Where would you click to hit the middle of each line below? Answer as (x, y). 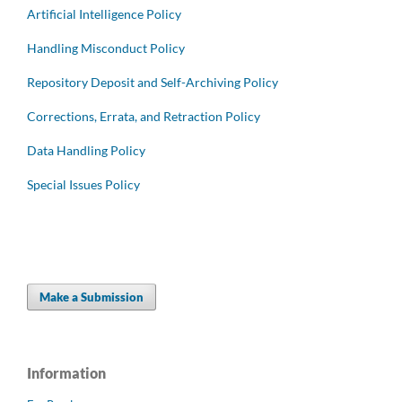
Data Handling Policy (86, 151)
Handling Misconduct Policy (106, 48)
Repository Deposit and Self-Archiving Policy (153, 83)
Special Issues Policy (83, 185)
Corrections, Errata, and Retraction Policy (144, 117)
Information (66, 373)
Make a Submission (92, 297)
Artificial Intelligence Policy (104, 14)
